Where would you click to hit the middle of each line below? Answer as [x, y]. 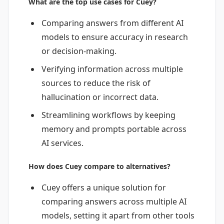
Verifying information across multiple [112, 69]
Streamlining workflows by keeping [108, 115]
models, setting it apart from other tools [118, 216]
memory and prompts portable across [114, 129]
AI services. [62, 143]
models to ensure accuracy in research [114, 37]
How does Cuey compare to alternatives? [99, 166]
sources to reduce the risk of [96, 83]
